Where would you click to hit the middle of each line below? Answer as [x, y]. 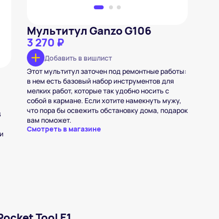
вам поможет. [49, 120]
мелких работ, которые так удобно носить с [98, 91]
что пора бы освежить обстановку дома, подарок [107, 110]
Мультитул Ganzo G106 [89, 31]
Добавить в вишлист [78, 58]
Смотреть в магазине [64, 129]
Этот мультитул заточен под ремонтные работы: [106, 71]
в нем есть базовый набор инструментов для [100, 81]
